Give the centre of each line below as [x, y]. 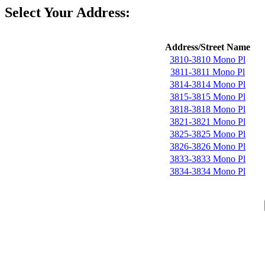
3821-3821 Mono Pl [208, 122]
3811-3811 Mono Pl [208, 72]
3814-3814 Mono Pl [208, 84]
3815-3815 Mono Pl [208, 97]
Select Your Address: [67, 12]
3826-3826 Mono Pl [208, 146]
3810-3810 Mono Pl [208, 59]
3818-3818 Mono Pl [208, 109]
